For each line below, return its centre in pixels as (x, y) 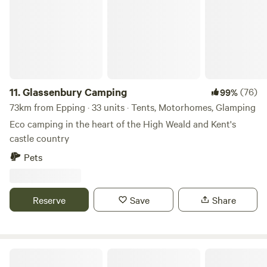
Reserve (49, 200)
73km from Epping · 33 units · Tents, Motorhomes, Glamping (133, 107)
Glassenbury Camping (75, 92)
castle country (39, 138)
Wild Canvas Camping (49, 253)
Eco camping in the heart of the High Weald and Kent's (123, 123)
